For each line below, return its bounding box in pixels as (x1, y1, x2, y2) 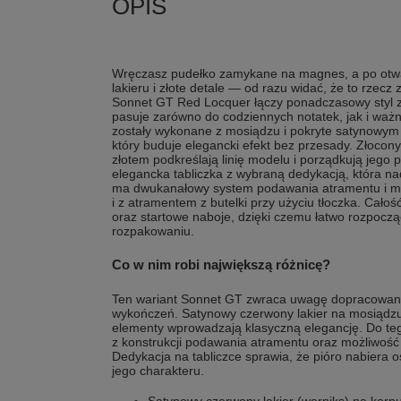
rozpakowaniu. (112, 224, 194, 239)
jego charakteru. (112, 363, 204, 379)
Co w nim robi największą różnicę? (112, 257, 330, 273)
